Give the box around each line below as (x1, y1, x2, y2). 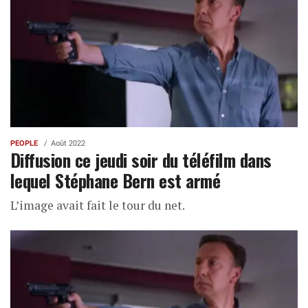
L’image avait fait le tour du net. (10, 197, 187, 214)
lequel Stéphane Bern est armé (10, 167, 221, 194)
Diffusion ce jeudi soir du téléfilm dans (10, 146, 272, 173)
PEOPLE (10, 139, 38, 148)
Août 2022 (51, 139, 85, 148)
